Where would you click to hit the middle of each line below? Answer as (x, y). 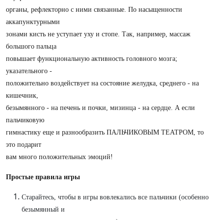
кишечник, (22, 96)
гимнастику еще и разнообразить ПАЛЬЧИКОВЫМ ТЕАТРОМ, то (105, 132)
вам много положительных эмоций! (59, 157)
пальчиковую (25, 120)
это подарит (24, 145)
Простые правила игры (43, 177)
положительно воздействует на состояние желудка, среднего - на (102, 83)
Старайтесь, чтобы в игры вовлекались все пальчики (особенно (115, 197)
